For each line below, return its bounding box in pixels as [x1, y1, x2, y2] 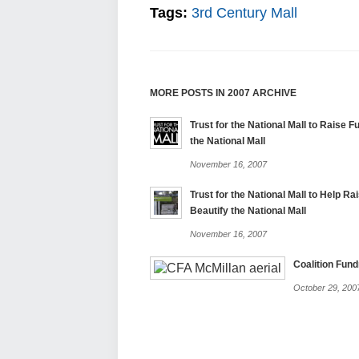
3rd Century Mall [192, 5, 297, 21]
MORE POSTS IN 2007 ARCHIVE [150, 87, 296, 99]
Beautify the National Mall [190, 205, 306, 216]
